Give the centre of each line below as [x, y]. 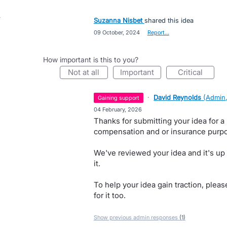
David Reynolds [178, 97]
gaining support [121, 98]
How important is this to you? [90, 60]
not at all [87, 72]
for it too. [109, 195]
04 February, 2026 [118, 109]
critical [193, 72]
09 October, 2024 [117, 32]
